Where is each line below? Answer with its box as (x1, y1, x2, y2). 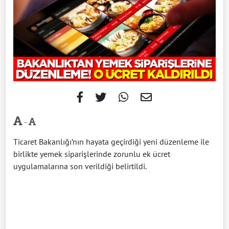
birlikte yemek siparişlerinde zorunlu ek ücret (13, 149, 170, 159)
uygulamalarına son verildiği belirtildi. (13, 161, 147, 172)
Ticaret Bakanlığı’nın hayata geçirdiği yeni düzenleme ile (13, 136, 209, 147)
